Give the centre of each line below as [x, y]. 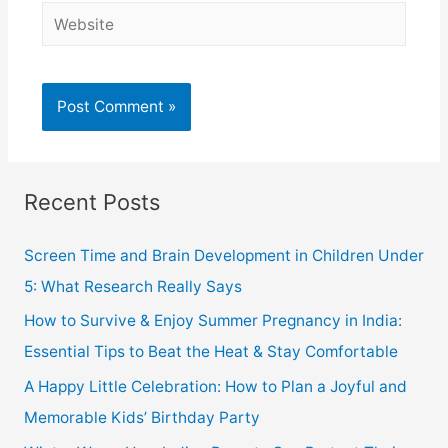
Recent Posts [91, 201]
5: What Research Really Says [132, 286]
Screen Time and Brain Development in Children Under [223, 255]
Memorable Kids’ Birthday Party [141, 418]
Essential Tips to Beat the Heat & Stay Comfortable [212, 352]
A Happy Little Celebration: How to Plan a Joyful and [215, 387]
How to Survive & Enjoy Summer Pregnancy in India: [212, 321]
